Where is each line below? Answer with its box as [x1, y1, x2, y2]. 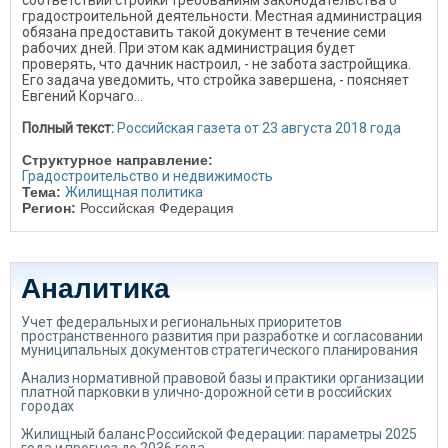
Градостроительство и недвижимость [22, 168, 273, 184]
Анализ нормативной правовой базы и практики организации [21, 370, 424, 386]
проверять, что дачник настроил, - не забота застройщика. [22, 56, 411, 72]
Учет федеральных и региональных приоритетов [21, 314, 342, 330]
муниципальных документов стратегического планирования [21, 342, 418, 358]
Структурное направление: [22, 152, 217, 168]
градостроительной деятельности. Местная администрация [22, 8, 422, 24]
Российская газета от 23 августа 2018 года [117, 120, 401, 136]
